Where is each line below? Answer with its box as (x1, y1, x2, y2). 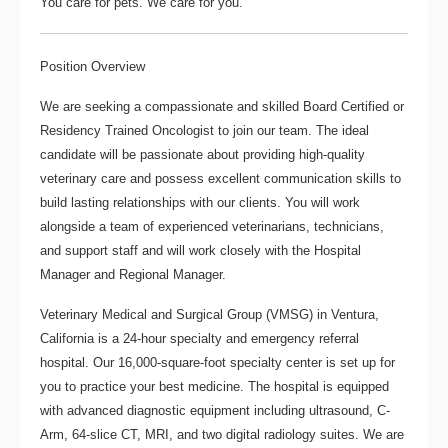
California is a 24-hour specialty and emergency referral (40, 330, 359, 346)
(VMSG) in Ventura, (262, 306, 379, 322)
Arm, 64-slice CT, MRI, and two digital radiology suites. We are (40, 426, 404, 442)
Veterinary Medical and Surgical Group (40, 306, 262, 322)
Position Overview (40, 58, 145, 74)
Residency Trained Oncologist (40, 122, 214, 138)
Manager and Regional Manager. (40, 266, 226, 282)
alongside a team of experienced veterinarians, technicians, (40, 218, 384, 234)
